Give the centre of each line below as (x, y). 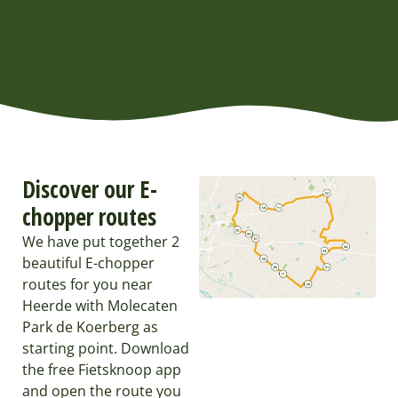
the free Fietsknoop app (102, 369)
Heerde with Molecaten (100, 305)
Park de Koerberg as (90, 326)
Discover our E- (90, 189)
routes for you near (88, 284)
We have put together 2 (101, 241)
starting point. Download (106, 348)
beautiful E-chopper (88, 263)
